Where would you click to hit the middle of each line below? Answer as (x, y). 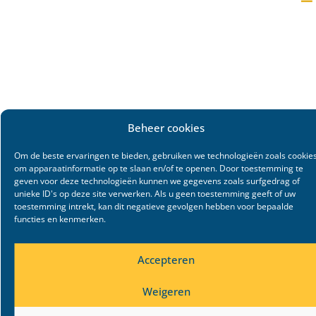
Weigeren (166, 291)
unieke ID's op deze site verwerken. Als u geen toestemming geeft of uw (155, 194)
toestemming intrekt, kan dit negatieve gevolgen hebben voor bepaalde (154, 206)
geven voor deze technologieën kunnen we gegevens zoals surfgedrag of (157, 181)
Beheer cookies (166, 128)
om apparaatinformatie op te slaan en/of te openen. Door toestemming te (159, 168)
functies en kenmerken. (60, 219)
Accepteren (166, 259)
